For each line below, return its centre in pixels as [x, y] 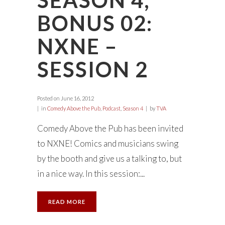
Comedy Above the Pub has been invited [110, 129]
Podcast [111, 108]
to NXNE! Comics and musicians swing [108, 144]
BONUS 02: [95, 23]
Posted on [48, 98]
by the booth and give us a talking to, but [109, 159]
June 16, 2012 [77, 98]
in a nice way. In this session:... [91, 174]
